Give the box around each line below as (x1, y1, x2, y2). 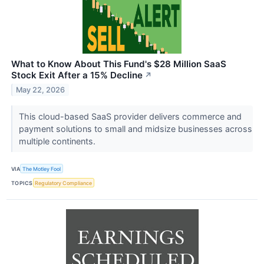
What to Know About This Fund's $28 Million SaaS (11, 58, 226, 70)
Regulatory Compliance (35, 179, 93, 186)
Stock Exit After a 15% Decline (11, 69, 143, 81)
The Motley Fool (22, 165, 61, 172)
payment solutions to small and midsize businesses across (18, 123, 252, 134)
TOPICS (11, 179, 33, 186)
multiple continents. (18, 136, 98, 146)
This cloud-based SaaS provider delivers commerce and (18, 111, 242, 121)
